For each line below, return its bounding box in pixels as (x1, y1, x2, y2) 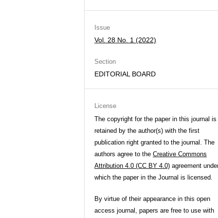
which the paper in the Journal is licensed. (94, 174, 213, 181)
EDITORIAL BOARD (94, 70, 156, 78)
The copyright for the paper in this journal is (94, 115, 217, 123)
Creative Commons (153, 150, 207, 158)
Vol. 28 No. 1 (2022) (94, 36, 156, 44)
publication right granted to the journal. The (94, 139, 215, 146)
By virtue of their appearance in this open (94, 195, 210, 202)
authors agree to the (94, 150, 153, 158)
